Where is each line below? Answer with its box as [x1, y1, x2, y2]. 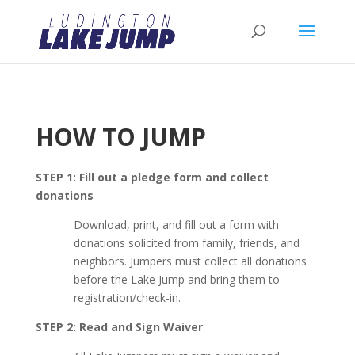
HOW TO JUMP [35, 120, 206, 153]
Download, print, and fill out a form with [73, 217, 279, 232]
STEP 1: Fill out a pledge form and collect [35, 170, 269, 185]
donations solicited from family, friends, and [73, 235, 300, 250]
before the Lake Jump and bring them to [73, 272, 280, 287]
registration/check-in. [73, 290, 181, 305]
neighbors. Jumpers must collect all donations [73, 254, 307, 269]
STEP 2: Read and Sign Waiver [35, 319, 203, 334]
